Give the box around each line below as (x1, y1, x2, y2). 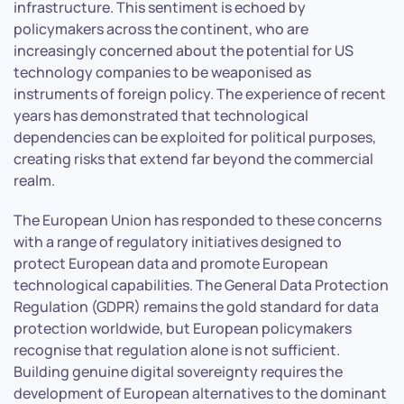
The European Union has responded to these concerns (14, 209, 381, 230)
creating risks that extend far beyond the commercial (14, 148, 373, 169)
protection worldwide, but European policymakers (14, 317, 352, 338)
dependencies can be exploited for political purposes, (14, 126, 376, 147)
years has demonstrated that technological (14, 105, 308, 125)
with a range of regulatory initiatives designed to (14, 231, 342, 252)
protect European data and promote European (14, 252, 328, 273)
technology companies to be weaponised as (14, 61, 311, 82)
